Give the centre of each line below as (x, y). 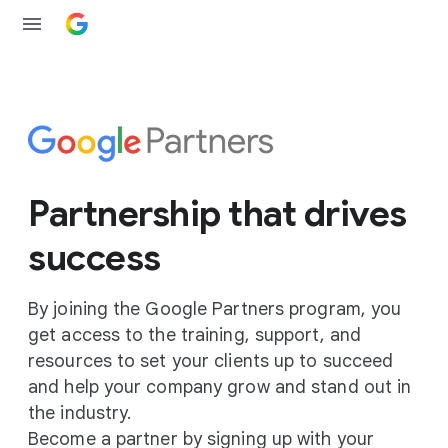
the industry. (80, 413)
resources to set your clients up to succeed (211, 361)
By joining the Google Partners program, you (215, 309)
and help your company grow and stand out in (220, 387)
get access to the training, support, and (195, 335)
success (94, 257)
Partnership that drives (217, 213)
